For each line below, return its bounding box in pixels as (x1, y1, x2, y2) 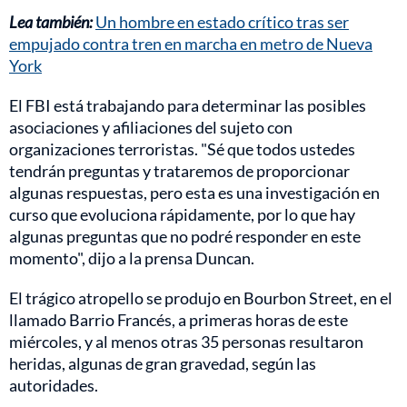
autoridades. (9, 374, 98, 395)
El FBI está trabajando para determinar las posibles (9, 94, 366, 115)
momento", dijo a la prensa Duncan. (9, 247, 254, 268)
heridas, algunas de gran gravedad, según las (9, 352, 316, 373)
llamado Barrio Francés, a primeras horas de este (9, 309, 348, 330)
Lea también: (9, 11, 93, 32)
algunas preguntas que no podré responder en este (9, 225, 361, 246)
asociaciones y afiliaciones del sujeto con (9, 116, 293, 137)
